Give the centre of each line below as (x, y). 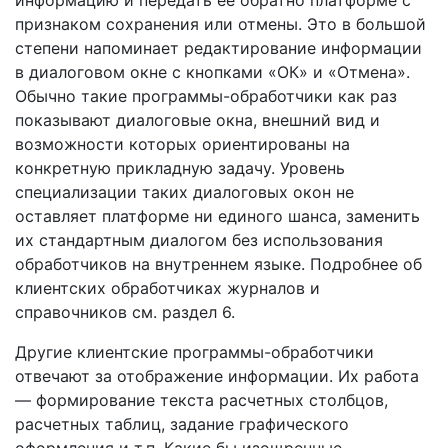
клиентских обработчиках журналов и (167, 288)
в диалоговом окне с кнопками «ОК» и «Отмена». (212, 72)
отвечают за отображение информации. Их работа (217, 376)
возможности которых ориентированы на (182, 144)
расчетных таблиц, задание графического (182, 424)
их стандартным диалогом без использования (199, 240)
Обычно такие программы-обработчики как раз (206, 96)
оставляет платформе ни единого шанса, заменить (217, 216)
